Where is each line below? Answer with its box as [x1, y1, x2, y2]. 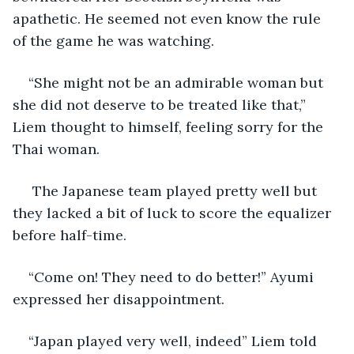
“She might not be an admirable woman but [28, 73, 327, 92]
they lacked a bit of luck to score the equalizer [13, 203, 335, 222]
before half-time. [13, 225, 130, 244]
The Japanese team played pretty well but [28, 181, 321, 200]
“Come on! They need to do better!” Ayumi [28, 267, 318, 286]
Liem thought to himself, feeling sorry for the [13, 117, 327, 136]
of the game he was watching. [13, 31, 218, 50]
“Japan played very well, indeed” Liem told [28, 331, 321, 350]
